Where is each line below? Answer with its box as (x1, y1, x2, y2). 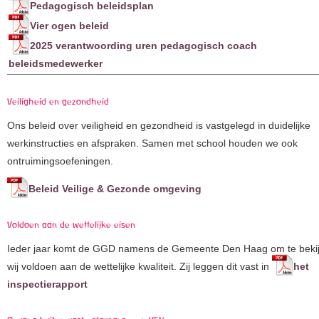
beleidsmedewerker (8, 58, 103, 70)
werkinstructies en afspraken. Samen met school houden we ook (6, 137, 298, 150)
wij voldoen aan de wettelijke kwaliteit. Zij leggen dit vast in (6, 261, 272, 273)
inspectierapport (6, 278, 88, 291)
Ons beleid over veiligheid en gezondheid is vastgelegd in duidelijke (6, 120, 310, 132)
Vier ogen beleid (29, 20, 109, 32)
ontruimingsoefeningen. (6, 155, 113, 167)
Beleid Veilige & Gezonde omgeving (28, 183, 202, 195)
